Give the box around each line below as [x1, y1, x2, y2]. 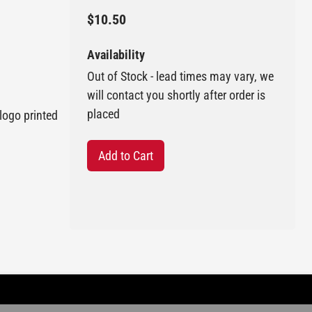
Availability [87, 47, 145, 63]
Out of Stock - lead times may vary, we [87, 69, 274, 84]
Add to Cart [98, 148, 153, 164]
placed [87, 107, 120, 122]
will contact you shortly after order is [87, 88, 265, 103]
